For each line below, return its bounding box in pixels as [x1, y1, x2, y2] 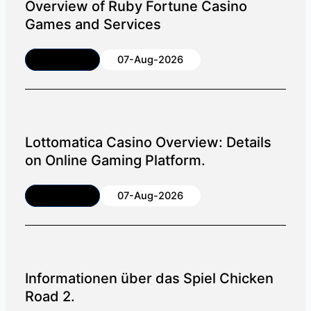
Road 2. [24, 287, 75, 305]
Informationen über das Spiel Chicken [24, 269, 274, 287]
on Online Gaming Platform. [24, 151, 205, 169]
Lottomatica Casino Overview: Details [24, 133, 271, 151]
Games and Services [24, 15, 161, 33]
